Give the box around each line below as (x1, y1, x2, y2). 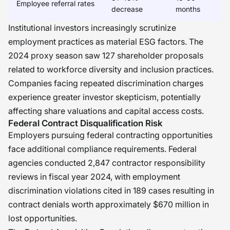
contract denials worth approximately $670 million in (8, 199, 209, 209)
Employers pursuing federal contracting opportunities (8, 130, 213, 140)
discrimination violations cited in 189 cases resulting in (8, 185, 214, 196)
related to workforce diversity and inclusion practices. (8, 64, 214, 74)
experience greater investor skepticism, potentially (8, 92, 201, 102)
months (176, 5, 200, 13)
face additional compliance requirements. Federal (8, 144, 197, 154)
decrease (111, 5, 143, 13)
